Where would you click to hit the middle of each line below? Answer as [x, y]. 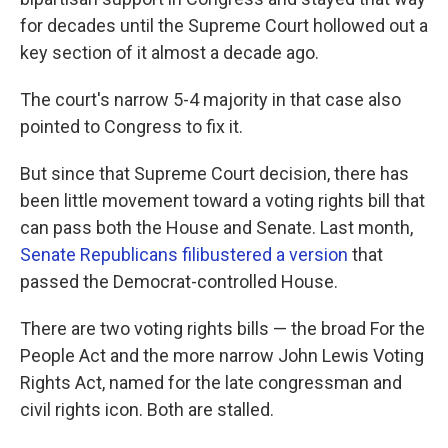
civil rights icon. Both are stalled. [147, 409]
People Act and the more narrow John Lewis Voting [222, 355]
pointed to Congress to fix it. [131, 126]
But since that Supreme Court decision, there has [214, 173]
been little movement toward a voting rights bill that [222, 200]
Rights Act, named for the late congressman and [211, 382]
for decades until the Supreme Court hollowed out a [224, 25]
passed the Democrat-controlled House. [179, 281]
